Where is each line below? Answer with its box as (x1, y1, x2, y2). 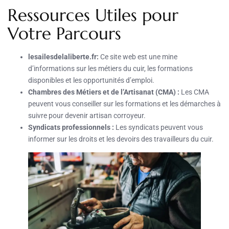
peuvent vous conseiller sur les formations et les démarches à (28, 99, 221, 108)
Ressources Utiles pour (8, 4, 178, 26)
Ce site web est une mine (99, 52, 177, 61)
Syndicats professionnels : (28, 123, 114, 131)
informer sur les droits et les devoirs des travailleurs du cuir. (28, 134, 214, 143)
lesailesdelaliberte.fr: (28, 52, 99, 61)
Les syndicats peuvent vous (114, 123, 203, 131)
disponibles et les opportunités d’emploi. (28, 76, 154, 84)
